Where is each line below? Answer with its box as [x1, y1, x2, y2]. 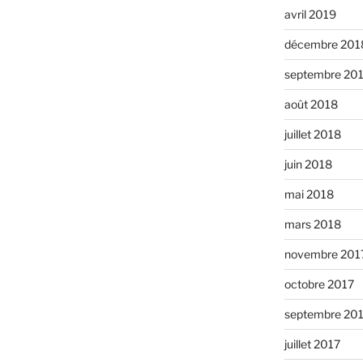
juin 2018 [284, 157, 332, 172]
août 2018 [284, 97, 338, 112]
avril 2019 [284, 7, 336, 22]
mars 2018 [284, 217, 341, 232]
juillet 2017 [284, 337, 340, 352]
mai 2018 [284, 187, 334, 202]
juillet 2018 [284, 127, 341, 142]
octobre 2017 [284, 277, 354, 292]
